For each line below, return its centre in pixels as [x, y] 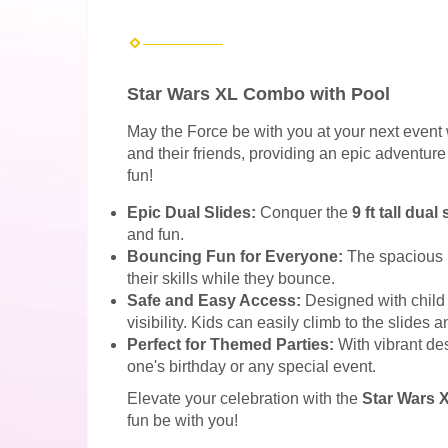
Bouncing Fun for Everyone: [235, 257]
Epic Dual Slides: [191, 213]
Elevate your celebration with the [244, 399]
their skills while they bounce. [231, 279]
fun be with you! [182, 421]
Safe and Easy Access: [214, 301]
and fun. [155, 235]
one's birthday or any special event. [251, 367]
